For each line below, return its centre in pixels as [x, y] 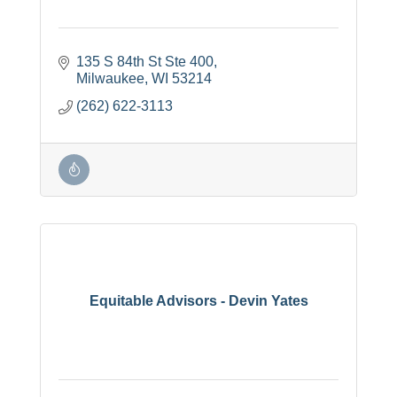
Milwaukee [110, 78]
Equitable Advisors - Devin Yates [198, 301]
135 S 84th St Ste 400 [145, 61]
